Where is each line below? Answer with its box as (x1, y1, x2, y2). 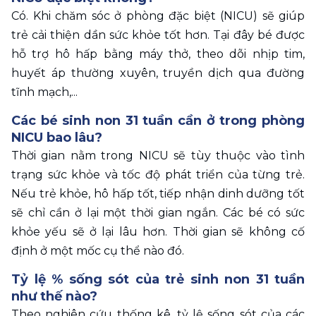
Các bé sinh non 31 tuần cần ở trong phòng (11, 113, 305, 129)
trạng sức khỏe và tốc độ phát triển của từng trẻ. (11, 168, 305, 182)
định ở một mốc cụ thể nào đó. (11, 244, 184, 258)
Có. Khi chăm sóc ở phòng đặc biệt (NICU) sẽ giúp (11, 9, 305, 23)
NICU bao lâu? (11, 130, 102, 146)
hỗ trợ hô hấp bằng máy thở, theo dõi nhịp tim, (11, 47, 305, 61)
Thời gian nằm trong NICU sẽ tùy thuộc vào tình (11, 149, 305, 163)
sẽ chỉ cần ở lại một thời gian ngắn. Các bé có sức (11, 206, 305, 220)
